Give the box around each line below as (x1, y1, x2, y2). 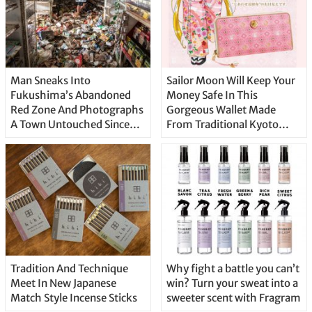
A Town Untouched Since (10, 118, 130, 132)
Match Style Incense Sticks (10, 290, 137, 304)
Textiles (166, 132, 203, 146)
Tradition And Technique (10, 261, 128, 275)
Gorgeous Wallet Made (166, 103, 276, 117)
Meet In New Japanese (10, 276, 116, 290)
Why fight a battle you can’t (166, 261, 299, 275)
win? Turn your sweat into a (166, 276, 298, 290)
